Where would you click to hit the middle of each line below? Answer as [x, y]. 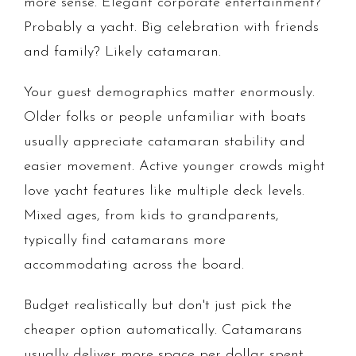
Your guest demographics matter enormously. [169, 93]
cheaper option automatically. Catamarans [163, 331]
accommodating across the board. [134, 265]
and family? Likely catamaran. [122, 52]
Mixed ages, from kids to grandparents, [151, 216]
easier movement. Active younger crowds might [174, 167]
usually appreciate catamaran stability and [164, 142]
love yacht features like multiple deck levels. [164, 192]
